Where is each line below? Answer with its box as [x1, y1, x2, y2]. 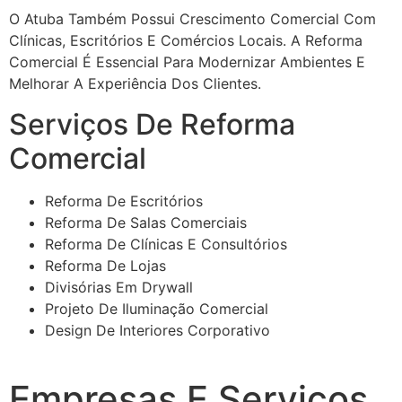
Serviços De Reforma [9, 106, 295, 142]
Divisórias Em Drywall [45, 277, 193, 296]
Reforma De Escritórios [45, 191, 203, 210]
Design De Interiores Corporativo [45, 320, 270, 339]
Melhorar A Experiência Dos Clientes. [9, 74, 261, 93]
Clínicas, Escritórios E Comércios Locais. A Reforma [9, 31, 363, 50]
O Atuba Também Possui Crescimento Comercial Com [9, 10, 376, 29]
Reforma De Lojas [45, 256, 166, 275]
